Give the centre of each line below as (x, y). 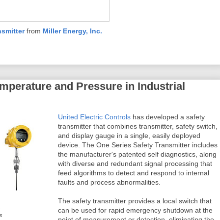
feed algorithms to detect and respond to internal (134, 173)
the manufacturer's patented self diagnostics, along (137, 154)
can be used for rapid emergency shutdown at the (135, 210)
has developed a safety (168, 117)
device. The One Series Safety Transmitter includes (138, 145)
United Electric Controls (94, 117)
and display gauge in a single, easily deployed (129, 136)
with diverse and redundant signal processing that (135, 164)
